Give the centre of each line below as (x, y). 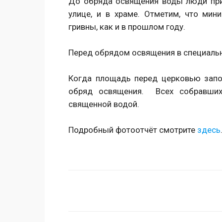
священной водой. (105, 104)
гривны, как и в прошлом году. (127, 27)
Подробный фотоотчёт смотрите (133, 130)
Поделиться (112, 191)
